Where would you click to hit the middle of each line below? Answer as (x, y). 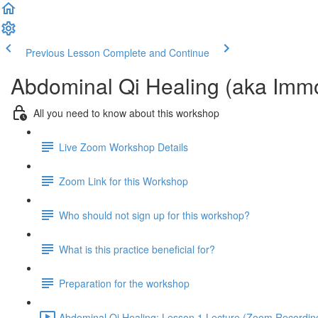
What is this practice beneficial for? (137, 249)
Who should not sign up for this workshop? (154, 215)
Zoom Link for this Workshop (124, 181)
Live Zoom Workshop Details (124, 147)
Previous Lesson (63, 53)
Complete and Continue (156, 53)
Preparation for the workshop (124, 283)
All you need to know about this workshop (126, 113)
